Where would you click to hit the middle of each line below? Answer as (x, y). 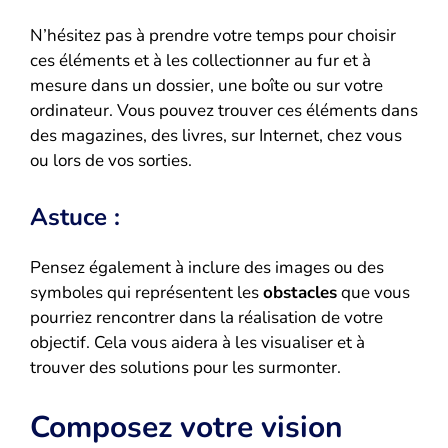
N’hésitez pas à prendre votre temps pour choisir (213, 36)
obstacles (300, 292)
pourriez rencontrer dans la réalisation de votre (206, 317)
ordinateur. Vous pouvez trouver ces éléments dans (224, 111)
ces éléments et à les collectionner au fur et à (200, 61)
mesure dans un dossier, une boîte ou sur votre (206, 86)
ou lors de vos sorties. (111, 161)
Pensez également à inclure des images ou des (207, 267)
